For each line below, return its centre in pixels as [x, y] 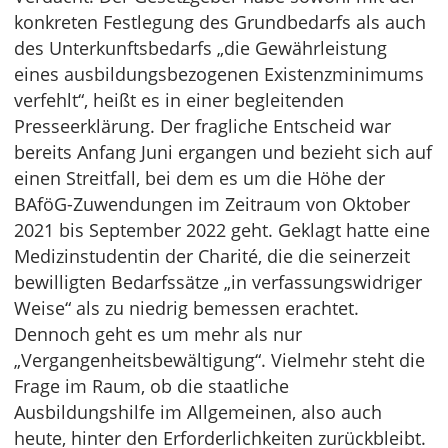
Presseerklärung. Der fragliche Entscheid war [202, 126]
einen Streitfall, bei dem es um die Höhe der [199, 178]
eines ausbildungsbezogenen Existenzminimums [219, 74]
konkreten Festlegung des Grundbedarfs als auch [220, 22]
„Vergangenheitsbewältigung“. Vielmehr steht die [219, 360]
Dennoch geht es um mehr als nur [158, 334]
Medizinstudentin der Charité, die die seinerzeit [212, 256]
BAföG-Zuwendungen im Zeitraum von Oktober [212, 204]
